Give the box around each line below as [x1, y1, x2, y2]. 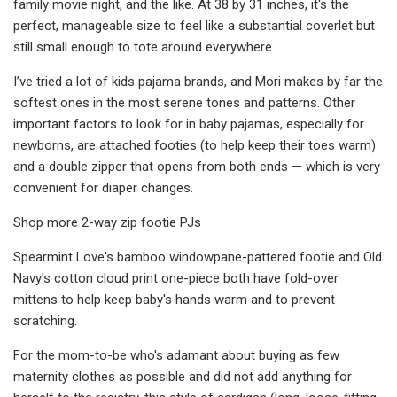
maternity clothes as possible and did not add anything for [13, 368, 352, 385]
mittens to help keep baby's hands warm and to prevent [13, 291, 335, 307]
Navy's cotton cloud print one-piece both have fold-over [13, 269, 339, 286]
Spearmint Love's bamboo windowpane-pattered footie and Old [13, 248, 382, 265]
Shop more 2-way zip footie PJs [13, 214, 201, 230]
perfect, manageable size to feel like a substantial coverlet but [13, 17, 375, 34]
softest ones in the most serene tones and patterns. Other [13, 94, 355, 111]
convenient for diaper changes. [13, 179, 193, 196]
